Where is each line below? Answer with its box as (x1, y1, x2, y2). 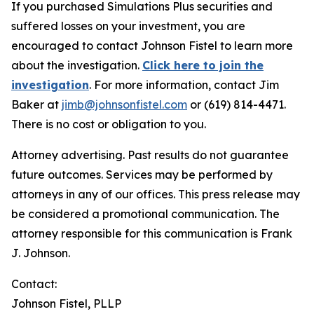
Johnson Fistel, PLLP (11, 296, 121, 310)
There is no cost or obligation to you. (11, 117, 206, 131)
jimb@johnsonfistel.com (62, 97, 187, 111)
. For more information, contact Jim (89, 78, 279, 92)
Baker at (11, 97, 62, 111)
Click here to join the (142, 58, 264, 72)
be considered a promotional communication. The (11, 207, 280, 221)
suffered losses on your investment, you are (11, 19, 245, 33)
